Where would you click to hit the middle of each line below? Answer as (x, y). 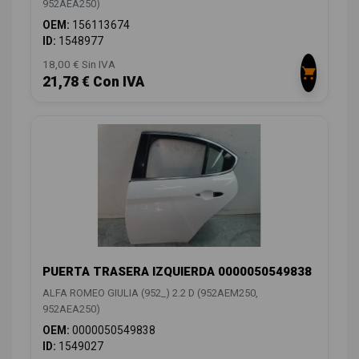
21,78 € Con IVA (93, 82)
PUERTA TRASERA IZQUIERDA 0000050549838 (177, 271)
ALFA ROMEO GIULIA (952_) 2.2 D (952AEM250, (150, 292)
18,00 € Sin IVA (79, 65)
